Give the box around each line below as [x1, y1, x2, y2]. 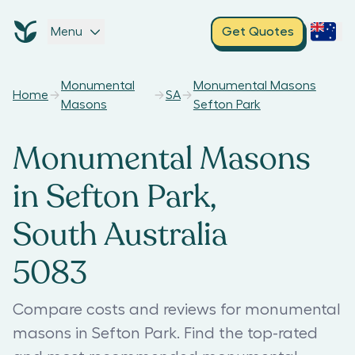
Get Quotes [221, 25, 294, 38]
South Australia [13, 213, 227, 256]
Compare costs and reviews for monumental [13, 302, 341, 318]
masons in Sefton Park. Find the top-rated [13, 326, 318, 342]
